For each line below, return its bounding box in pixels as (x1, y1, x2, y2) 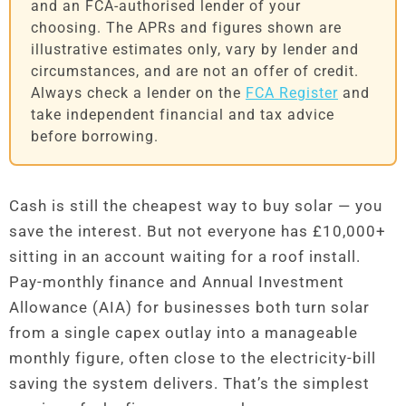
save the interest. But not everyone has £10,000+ (9, 222, 386, 241)
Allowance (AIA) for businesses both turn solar (9, 298, 370, 317)
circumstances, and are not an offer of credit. (31, 63, 359, 81)
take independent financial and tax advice (31, 107, 334, 124)
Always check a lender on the (31, 85, 246, 102)
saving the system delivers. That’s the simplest (9, 374, 370, 393)
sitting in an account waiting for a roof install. (9, 247, 361, 266)
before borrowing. (31, 129, 159, 146)
